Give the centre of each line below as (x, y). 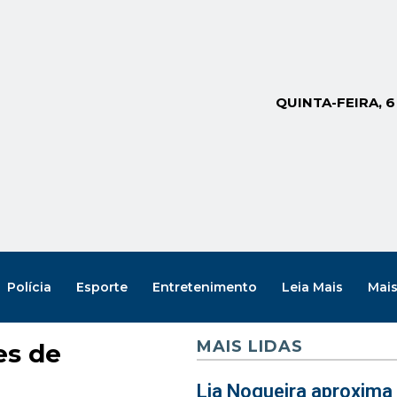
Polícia (29, 287)
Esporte (101, 287)
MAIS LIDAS (249, 346)
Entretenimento (204, 287)
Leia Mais (312, 287)
